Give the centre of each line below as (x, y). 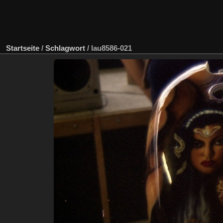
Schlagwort (65, 48)
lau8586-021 (111, 48)
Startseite (23, 48)
